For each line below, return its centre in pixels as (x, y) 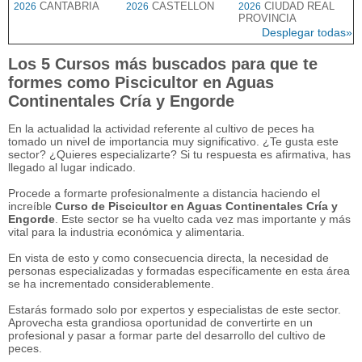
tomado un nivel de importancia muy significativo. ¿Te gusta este (173, 141)
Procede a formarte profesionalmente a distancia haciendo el (164, 193)
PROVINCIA (267, 18)
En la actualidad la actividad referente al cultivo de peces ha (161, 128)
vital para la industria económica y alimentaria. (126, 232)
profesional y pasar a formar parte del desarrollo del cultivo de (167, 335)
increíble (32, 206)
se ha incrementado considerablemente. (111, 283)
